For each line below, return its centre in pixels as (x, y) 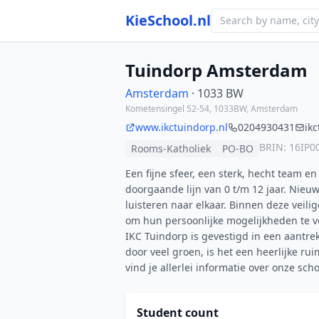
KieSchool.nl (168, 20)
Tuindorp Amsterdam (216, 70)
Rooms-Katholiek (171, 148)
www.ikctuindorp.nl (182, 127)
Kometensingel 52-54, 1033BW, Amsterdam (211, 109)
